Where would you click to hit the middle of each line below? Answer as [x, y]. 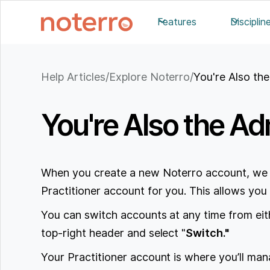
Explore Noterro [149, 77]
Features [177, 22]
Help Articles [73, 77]
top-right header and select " [114, 233]
